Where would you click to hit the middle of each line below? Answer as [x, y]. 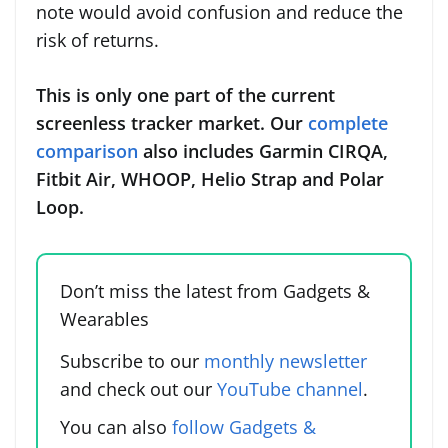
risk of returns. [97, 39]
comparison [87, 150]
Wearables [104, 318]
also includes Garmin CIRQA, [263, 150]
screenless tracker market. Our [172, 122]
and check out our [138, 388]
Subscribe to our [132, 360]
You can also [116, 426]
